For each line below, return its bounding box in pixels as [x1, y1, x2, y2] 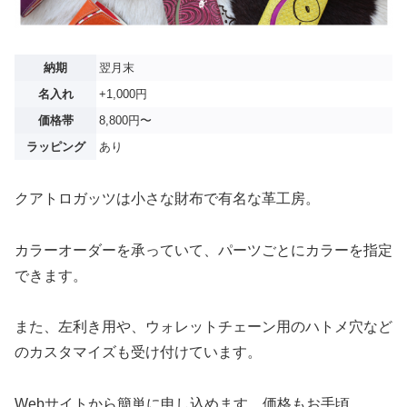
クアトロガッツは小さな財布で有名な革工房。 [15, 190, 320, 206]
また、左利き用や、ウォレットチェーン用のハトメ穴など [15, 319, 392, 335]
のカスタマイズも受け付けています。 [15, 344, 262, 361]
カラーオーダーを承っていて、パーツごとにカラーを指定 [15, 242, 392, 258]
